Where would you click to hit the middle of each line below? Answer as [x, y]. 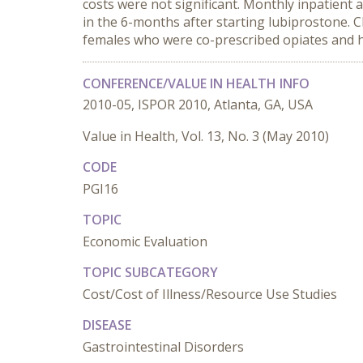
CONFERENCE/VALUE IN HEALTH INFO [196, 83]
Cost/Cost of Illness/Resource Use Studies [210, 294]
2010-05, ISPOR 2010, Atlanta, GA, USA [198, 105]
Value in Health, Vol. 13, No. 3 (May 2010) [206, 136]
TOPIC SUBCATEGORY [150, 272]
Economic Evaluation [145, 241]
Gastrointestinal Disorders [163, 347]
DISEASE [107, 325]
